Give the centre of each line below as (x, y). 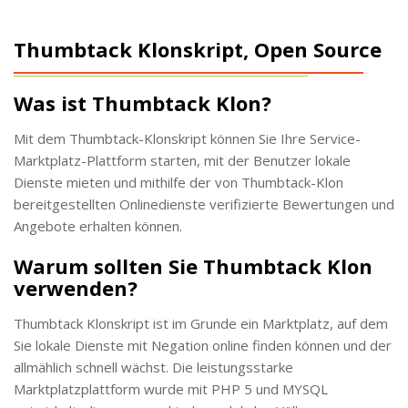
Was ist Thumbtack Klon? (143, 102)
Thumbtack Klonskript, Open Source (198, 49)
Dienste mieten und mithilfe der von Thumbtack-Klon (178, 182)
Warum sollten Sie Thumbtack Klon (193, 265)
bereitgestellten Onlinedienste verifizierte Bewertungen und (204, 204)
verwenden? (76, 287)
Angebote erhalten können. (98, 225)
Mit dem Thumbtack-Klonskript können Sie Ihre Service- (187, 138)
